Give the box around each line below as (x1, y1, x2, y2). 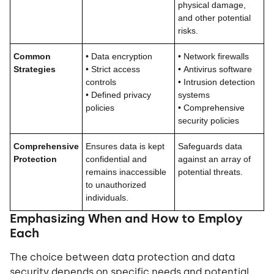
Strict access (91, 64, 140, 75)
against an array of (178, 154, 251, 165)
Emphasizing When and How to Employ (10, 211, 243, 226)
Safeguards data (178, 141, 242, 152)
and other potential (178, 13, 251, 23)
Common (13, 51, 51, 62)
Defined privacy (91, 90, 151, 100)
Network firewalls (183, 51, 249, 62)
